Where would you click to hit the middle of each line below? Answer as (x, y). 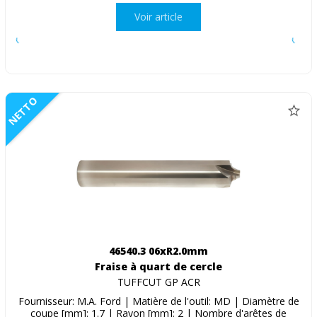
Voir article (158, 17)
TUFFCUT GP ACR (158, 282)
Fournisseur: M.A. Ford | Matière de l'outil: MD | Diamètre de (158, 301)
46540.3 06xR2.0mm (158, 250)
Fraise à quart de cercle (158, 266)
